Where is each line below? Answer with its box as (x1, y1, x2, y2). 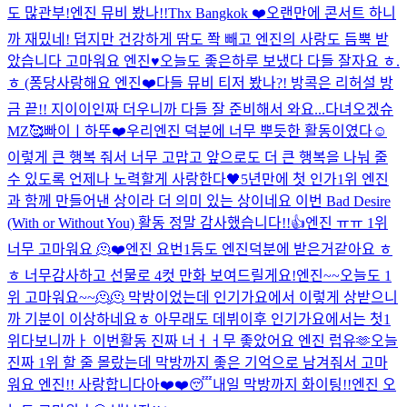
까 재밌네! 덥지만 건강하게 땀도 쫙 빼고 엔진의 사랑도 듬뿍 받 (7, 31, 389, 47)
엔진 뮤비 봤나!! (70, 5, 168, 21)
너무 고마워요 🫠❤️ (7, 241, 125, 257)
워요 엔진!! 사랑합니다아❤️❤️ (7, 376, 189, 392)
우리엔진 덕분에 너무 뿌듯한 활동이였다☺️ (126, 123, 387, 139)
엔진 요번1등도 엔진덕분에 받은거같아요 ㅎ (125, 241, 392, 257)
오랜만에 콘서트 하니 (266, 5, 396, 21)
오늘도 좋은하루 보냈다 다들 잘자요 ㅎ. (160, 53, 400, 69)
